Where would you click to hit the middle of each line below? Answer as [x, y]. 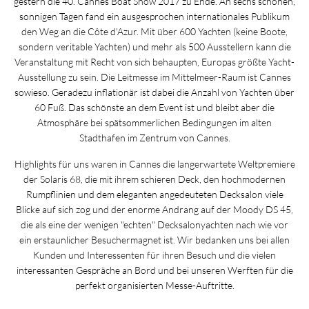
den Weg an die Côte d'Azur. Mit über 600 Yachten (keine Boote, [154, 31]
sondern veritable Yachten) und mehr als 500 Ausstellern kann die [154, 46]
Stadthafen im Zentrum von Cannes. [154, 137]
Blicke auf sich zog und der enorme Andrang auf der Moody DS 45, [154, 210]
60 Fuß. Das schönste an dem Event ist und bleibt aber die [154, 107]
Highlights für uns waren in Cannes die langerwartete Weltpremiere [154, 164]
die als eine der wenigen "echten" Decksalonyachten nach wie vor [154, 225]
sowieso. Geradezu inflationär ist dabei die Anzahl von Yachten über [154, 92]
